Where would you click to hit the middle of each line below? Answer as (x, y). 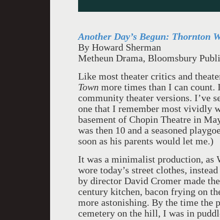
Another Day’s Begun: (124, 36)
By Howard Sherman (120, 47)
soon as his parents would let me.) (146, 141)
